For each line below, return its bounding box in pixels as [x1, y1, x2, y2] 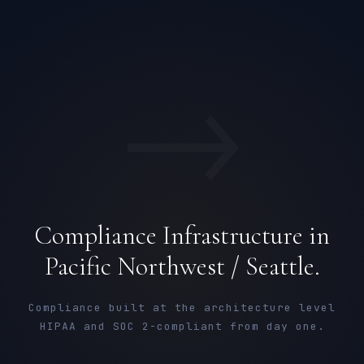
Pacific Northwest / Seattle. [44, 250, 320, 282]
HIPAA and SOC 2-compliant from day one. [39, 319, 325, 333]
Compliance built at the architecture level [28, 301, 336, 314]
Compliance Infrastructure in [34, 219, 330, 251]
